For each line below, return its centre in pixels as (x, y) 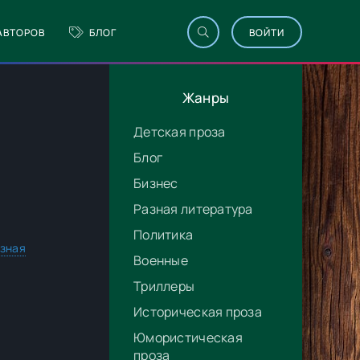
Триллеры (164, 286)
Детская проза (180, 132)
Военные (161, 260)
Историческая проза (198, 312)
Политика (164, 235)
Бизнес (156, 183)
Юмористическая (188, 337)
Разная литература (193, 209)
